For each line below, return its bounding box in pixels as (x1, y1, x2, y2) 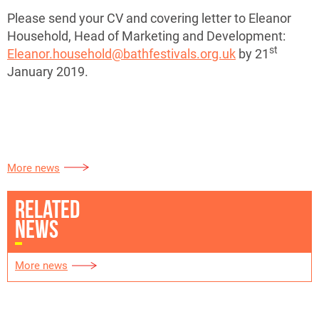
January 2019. (7, 63, 88, 80)
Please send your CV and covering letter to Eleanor (7, 9, 291, 26)
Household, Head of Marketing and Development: (7, 27, 286, 44)
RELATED (15, 196, 80, 222)
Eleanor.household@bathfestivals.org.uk (7, 45, 236, 62)
